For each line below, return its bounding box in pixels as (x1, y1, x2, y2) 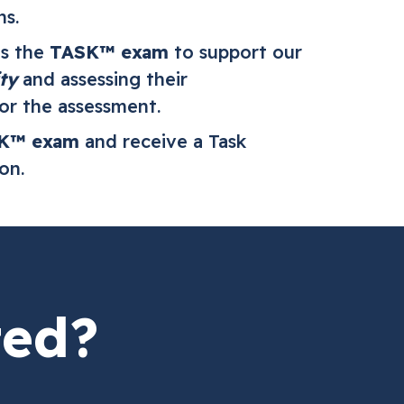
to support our (169, 41, 302, 63)
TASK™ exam (50, 41, 169, 63)
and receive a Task (79, 130, 246, 152)
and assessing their (17, 68, 188, 90)
